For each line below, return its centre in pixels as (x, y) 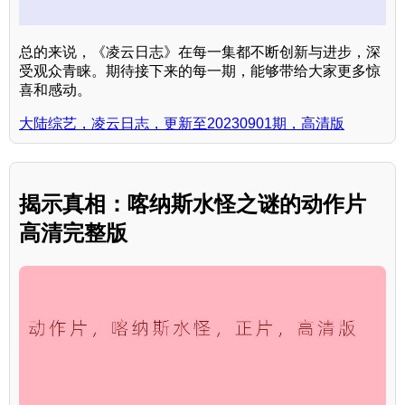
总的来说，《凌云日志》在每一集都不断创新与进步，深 (200, 52)
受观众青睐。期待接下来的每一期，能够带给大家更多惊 (200, 71)
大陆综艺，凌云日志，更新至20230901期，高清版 (182, 123)
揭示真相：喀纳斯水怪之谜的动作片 (193, 203)
